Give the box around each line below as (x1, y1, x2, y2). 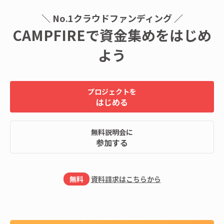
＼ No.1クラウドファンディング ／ (41, 11, 183, 25)
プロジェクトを (87, 86, 136, 97)
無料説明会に (91, 127, 133, 137)
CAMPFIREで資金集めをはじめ (12, 25, 211, 45)
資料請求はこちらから (90, 174, 161, 184)
